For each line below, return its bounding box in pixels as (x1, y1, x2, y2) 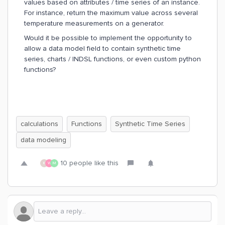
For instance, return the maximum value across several (24, 9, 198, 17)
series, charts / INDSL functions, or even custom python (24, 55, 201, 63)
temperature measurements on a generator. (24, 19, 166, 28)
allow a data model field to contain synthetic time (24, 44, 181, 53)
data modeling (21, 136, 66, 144)
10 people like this (60, 159, 119, 167)
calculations (21, 120, 58, 128)
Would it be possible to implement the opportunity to (24, 34, 192, 42)
